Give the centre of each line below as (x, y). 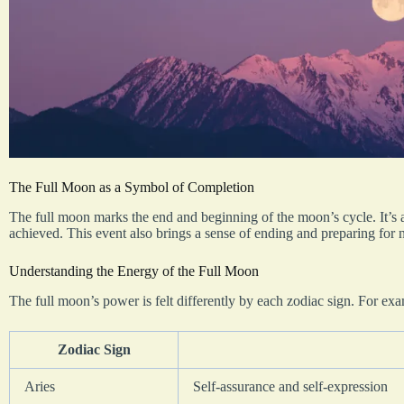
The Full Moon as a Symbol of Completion (132, 187)
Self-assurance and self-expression (290, 386)
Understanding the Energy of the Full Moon (134, 271)
